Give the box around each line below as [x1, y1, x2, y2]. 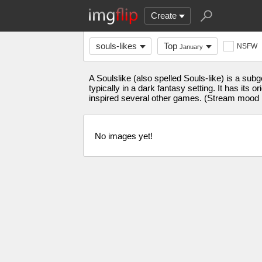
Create [151, 11, 177, 20]
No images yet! [95, 130, 153, 141]
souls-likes [96, 41, 137, 51]
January [180, 43, 203, 50]
